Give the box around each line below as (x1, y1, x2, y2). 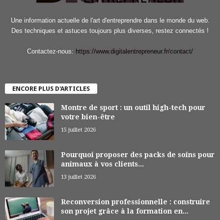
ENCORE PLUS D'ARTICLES (12, 85, 90, 93)
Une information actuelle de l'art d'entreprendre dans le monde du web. (10, 16, 210, 24)
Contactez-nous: (27, 47, 76, 55)
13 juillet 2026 (61, 174, 96, 181)
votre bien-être (61, 113, 115, 121)
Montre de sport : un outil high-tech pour (61, 104, 205, 112)
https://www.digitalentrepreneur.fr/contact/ (76, 47, 193, 55)
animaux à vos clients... (61, 160, 144, 168)
